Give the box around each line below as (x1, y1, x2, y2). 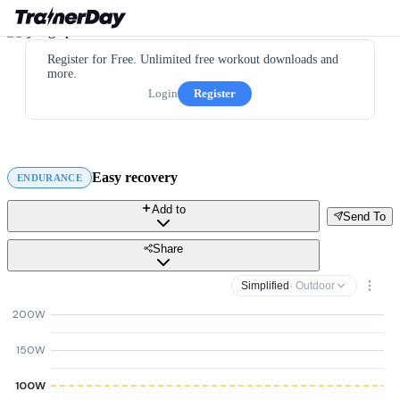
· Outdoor (289, 279, 335, 292)
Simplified (241, 279, 289, 292)
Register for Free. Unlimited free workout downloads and (47, 53, 338, 66)
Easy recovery (91, 170, 178, 185)
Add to (152, 203, 186, 216)
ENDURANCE (17, 172, 82, 183)
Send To (343, 209, 386, 223)
